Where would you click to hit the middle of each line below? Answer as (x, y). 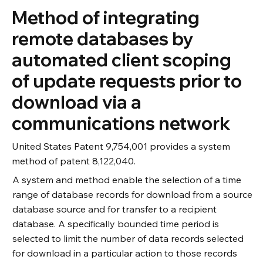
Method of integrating (106, 17)
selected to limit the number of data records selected (128, 238)
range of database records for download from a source (132, 194)
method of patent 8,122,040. (74, 161)
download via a (77, 102)
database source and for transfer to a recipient (114, 209)
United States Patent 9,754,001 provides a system (121, 146)
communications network (121, 123)
